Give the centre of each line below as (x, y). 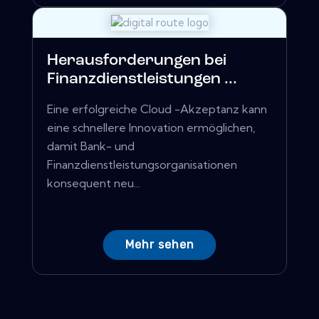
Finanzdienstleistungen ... (142, 80)
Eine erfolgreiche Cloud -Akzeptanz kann (157, 109)
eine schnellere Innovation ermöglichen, (151, 128)
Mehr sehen (159, 245)
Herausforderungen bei (137, 61)
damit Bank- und (91, 146)
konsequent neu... (94, 183)
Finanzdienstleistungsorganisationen (142, 165)
